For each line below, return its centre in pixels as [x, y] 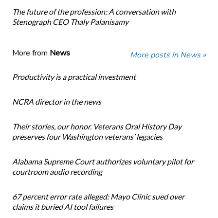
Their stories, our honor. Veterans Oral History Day [97, 127]
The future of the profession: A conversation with [94, 12]
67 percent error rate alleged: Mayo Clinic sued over [98, 197]
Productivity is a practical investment [74, 77]
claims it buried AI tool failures [63, 207]
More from [31, 53]
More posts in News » [168, 55]
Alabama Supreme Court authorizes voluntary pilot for [103, 162]
